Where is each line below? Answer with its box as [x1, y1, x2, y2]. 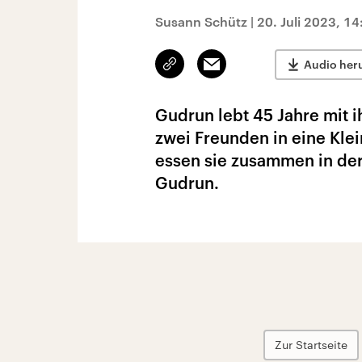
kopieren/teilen [170, 65, 246, 78]
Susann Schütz [155, 14, 247, 29]
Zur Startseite [275, 338, 347, 351]
